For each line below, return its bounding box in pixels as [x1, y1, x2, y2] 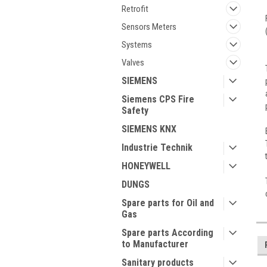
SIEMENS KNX [122, 123, 176, 135]
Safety [122, 105, 148, 116]
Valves [122, 57, 144, 68]
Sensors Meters [122, 21, 176, 32]
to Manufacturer [122, 238, 188, 250]
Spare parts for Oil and [122, 197, 214, 209]
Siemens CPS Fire [122, 94, 194, 105]
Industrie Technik [122, 142, 193, 153]
